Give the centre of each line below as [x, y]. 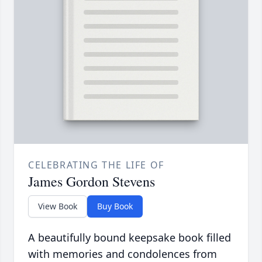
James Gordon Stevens [92, 182]
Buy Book [115, 206]
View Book [58, 206]
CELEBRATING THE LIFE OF [96, 165]
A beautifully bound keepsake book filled [130, 238]
